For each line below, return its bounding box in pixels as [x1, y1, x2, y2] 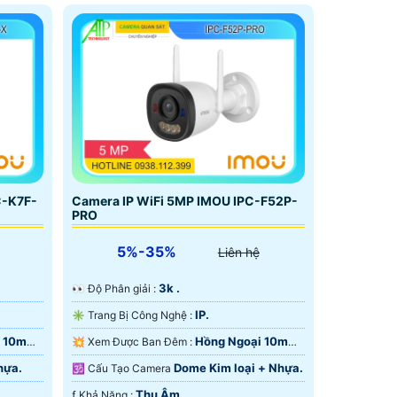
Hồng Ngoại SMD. [71, 354, 170, 369]
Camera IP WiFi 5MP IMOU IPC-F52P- [71, 192, 298, 208]
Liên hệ [217, 244, 260, 260]
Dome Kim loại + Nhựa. [173, 360, 303, 375]
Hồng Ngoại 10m [194, 333, 288, 348]
